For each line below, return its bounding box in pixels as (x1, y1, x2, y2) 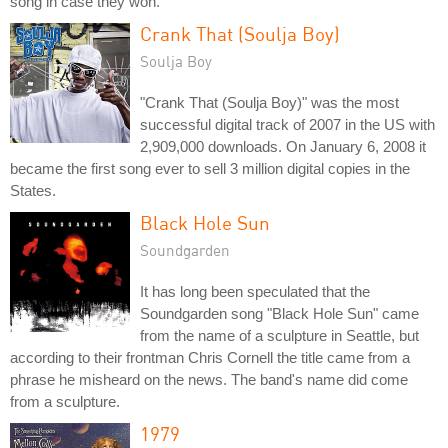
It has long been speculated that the (140, 282, 370, 300)
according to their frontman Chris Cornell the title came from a (10, 348, 410, 366)
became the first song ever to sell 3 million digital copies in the (10, 159, 410, 177)
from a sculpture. (10, 392, 120, 410)
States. (10, 181, 56, 199)
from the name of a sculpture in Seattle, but (140, 326, 419, 344)
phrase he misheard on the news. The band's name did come (10, 370, 408, 388)
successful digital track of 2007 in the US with (140, 115, 435, 133)
